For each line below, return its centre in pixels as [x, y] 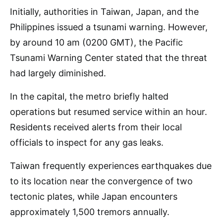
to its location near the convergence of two [101, 181]
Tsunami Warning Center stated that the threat [109, 58]
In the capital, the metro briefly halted [89, 96]
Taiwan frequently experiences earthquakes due [111, 166]
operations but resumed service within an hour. [109, 112]
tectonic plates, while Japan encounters [94, 196]
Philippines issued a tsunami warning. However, [109, 27]
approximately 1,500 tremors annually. [90, 212]
